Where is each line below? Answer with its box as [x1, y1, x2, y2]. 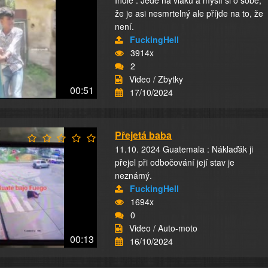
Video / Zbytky [129, 73, 184, 85]
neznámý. [115, 169, 153, 181]
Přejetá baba [115, 128, 172, 142]
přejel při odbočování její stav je [115, 156, 235, 168]
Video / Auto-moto [129, 222, 198, 234]
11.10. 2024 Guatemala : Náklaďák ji [115, 143, 254, 155]
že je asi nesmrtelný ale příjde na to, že [115, 7, 264, 19]
